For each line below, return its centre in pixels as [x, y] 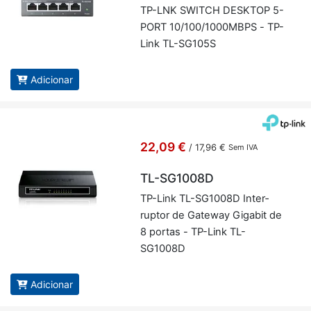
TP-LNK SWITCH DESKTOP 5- [212, 11]
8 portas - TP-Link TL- [193, 232]
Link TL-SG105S [178, 44]
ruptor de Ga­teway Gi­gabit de [211, 216]
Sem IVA [243, 148]
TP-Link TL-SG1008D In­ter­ [204, 199]
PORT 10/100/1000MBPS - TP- [212, 27]
